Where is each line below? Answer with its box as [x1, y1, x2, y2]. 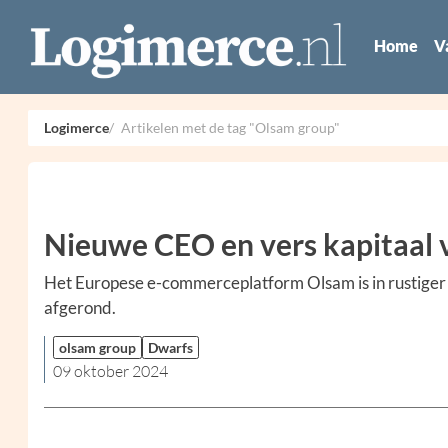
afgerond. [44, 297, 116, 319]
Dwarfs [148, 339, 193, 357]
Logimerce [44, 119, 109, 137]
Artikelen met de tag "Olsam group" [121, 119, 340, 137]
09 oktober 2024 [53, 361, 168, 382]
